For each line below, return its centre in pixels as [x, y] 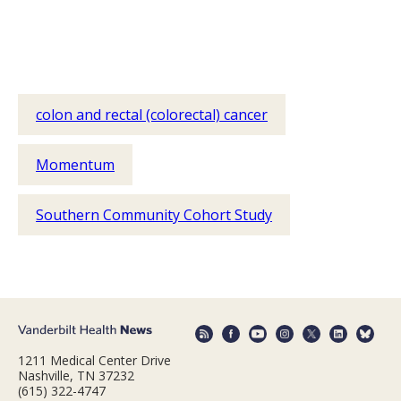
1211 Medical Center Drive [94, 361]
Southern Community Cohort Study [154, 214]
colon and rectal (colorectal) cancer [152, 114]
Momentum [75, 164]
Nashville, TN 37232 [76, 376]
